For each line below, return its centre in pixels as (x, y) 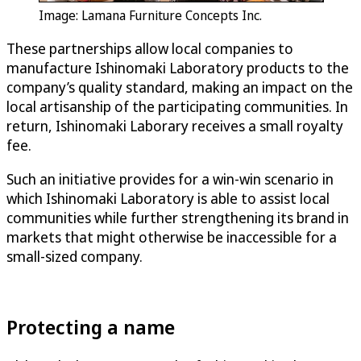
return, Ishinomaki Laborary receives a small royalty (175, 125)
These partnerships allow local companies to (150, 48)
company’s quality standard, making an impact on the (180, 87)
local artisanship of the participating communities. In (177, 106)
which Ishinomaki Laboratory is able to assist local (168, 198)
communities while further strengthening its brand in (178, 217)
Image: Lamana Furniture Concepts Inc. (150, 15)
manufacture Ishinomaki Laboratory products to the (178, 67)
